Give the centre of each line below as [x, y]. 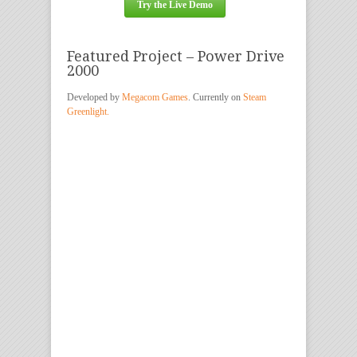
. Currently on [216, 97]
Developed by [94, 97]
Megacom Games [155, 97]
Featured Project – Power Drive [176, 56]
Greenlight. [88, 111]
